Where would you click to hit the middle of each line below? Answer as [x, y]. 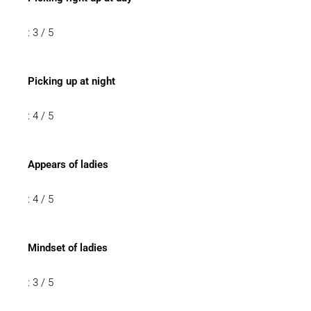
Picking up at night [72, 81]
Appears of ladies [68, 165]
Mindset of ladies [68, 248]
